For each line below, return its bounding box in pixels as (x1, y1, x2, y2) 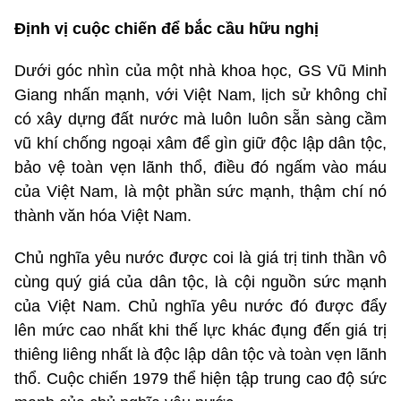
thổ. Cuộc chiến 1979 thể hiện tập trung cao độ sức (14, 369, 387, 388)
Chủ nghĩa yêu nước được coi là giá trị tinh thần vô (14, 248, 387, 267)
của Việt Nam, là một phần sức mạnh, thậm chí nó (14, 182, 387, 200)
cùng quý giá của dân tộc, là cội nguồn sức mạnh (14, 272, 387, 291)
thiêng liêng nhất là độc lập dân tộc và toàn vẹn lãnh (14, 345, 387, 363)
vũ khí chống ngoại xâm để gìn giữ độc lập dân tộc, (14, 133, 387, 152)
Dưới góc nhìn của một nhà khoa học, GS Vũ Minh (14, 61, 387, 80)
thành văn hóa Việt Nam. (14, 206, 192, 225)
